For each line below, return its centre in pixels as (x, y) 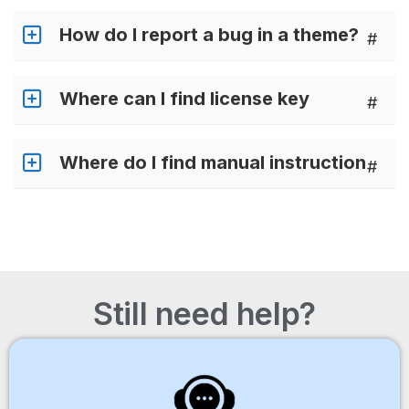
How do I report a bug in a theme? (209, 35)
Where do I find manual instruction (213, 163)
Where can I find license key (184, 99)
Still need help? (204, 314)
